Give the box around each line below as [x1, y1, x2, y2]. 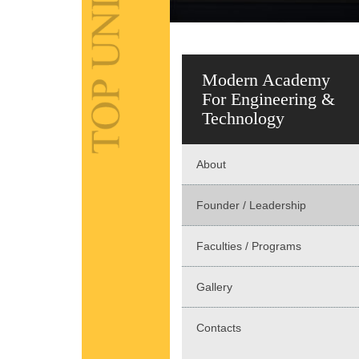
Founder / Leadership [196, 199, 306, 212]
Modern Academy [202, 70, 330, 91]
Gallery [196, 280, 232, 294]
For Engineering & [202, 89, 335, 110]
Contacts [196, 321, 241, 335]
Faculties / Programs [196, 240, 301, 253]
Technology [202, 108, 284, 129]
